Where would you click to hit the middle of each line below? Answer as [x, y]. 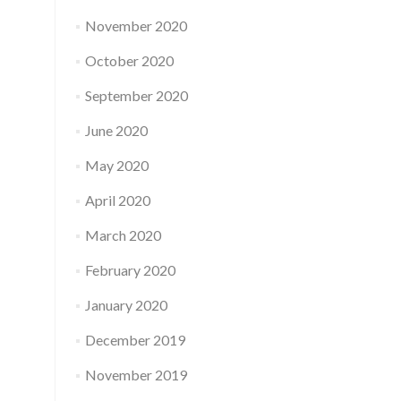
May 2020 [116, 165]
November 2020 [136, 26]
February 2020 [130, 270]
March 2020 [123, 235]
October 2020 [129, 60]
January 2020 [126, 305]
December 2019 [135, 340]
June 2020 [116, 130]
